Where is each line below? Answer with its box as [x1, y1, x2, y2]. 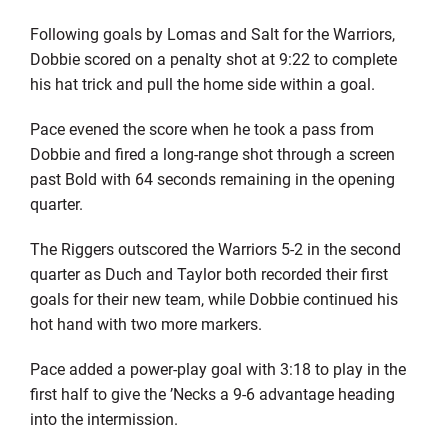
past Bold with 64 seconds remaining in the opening [29, 167, 395, 189]
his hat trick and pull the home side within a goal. [29, 72, 375, 94]
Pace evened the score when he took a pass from [29, 117, 374, 139]
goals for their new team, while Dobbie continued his [29, 287, 398, 309]
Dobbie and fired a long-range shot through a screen [29, 142, 395, 164]
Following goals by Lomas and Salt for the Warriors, [29, 22, 395, 44]
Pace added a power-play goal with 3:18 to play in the [29, 357, 406, 379]
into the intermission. [29, 407, 178, 429]
